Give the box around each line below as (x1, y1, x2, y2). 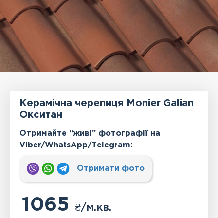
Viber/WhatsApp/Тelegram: (19, 142, 133, 149)
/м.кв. (81, 203, 112, 213)
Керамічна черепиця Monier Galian (19, 99, 194, 108)
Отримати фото (74, 165, 145, 173)
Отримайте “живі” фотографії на (19, 130, 161, 138)
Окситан (19, 110, 63, 120)
